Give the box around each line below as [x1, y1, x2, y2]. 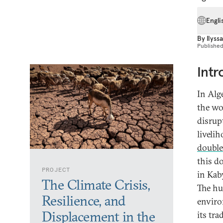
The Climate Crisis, [42, 176, 150, 193]
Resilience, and [42, 192, 125, 209]
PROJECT [42, 166, 71, 173]
